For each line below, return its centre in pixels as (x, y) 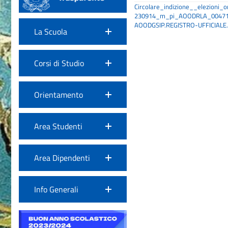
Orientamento (59, 95)
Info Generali (56, 190)
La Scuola (51, 32)
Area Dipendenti (62, 158)
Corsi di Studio (59, 63)
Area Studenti (58, 126)
